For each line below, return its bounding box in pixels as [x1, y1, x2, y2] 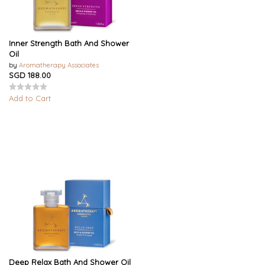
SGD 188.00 [9, 70, 51, 80]
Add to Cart [9, 93, 51, 103]
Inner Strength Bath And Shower [9, 38, 129, 48]
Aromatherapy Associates [19, 60, 99, 69]
